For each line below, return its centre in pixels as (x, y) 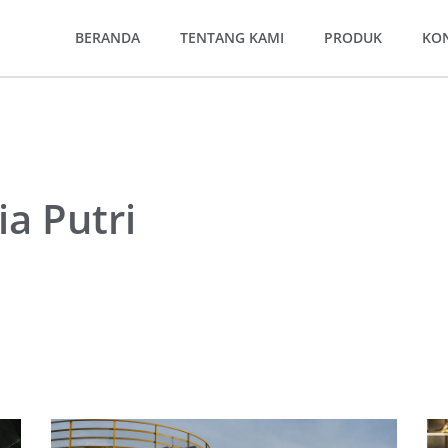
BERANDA (107, 37)
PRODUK (353, 37)
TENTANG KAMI (232, 37)
